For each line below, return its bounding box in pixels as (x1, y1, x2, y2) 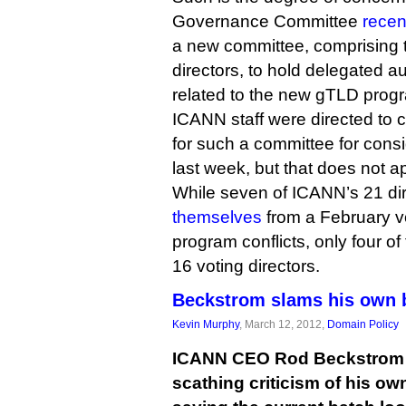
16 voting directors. (172, 256, 320, 275)
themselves (172, 208, 262, 227)
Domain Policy (327, 318, 399, 330)
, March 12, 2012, (239, 318, 327, 330)
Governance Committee (172, 12, 362, 31)
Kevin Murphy (172, 318, 239, 330)
